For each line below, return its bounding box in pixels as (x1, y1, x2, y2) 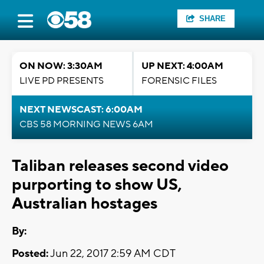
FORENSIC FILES (141, 75, 217, 87)
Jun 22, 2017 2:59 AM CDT (48, 247, 176, 261)
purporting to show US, (12, 174, 181, 195)
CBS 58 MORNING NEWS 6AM (19, 118, 153, 130)
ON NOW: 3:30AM (19, 60, 103, 72)
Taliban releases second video (12, 156, 229, 176)
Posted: (12, 247, 48, 261)
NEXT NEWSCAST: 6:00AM (19, 104, 143, 115)
